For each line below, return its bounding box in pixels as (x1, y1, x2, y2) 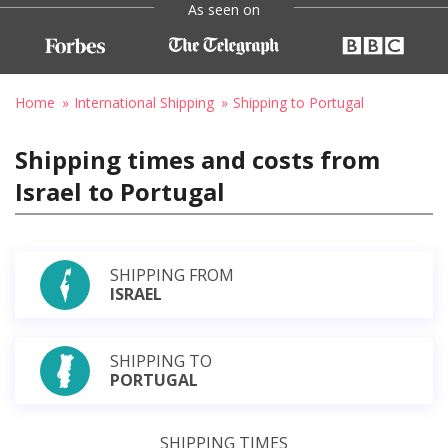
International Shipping (74, 92, 214, 112)
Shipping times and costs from (15, 142, 380, 176)
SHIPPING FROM (110, 263, 234, 286)
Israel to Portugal (15, 174, 225, 208)
